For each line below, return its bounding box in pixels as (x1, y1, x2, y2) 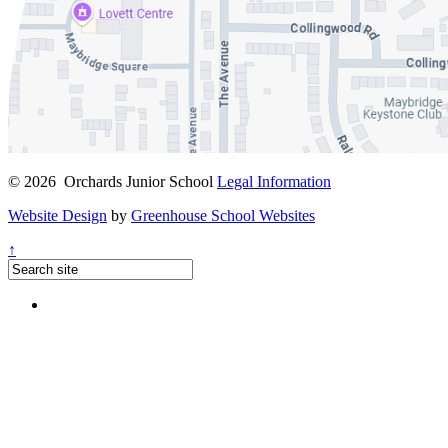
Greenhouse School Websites (131, 207, 315, 225)
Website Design (8, 207, 107, 225)
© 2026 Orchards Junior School (8, 173, 217, 191)
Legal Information (217, 173, 331, 191)
